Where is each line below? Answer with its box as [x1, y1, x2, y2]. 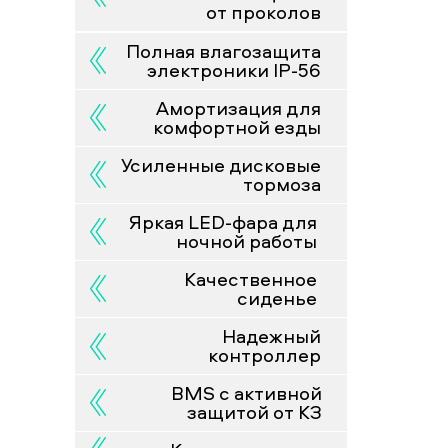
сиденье [237, 285, 317, 311]
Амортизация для [156, 95, 321, 121]
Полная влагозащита [126, 38, 321, 64]
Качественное [184, 266, 317, 292]
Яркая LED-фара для [129, 209, 317, 235]
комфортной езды [153, 114, 321, 140]
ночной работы [176, 228, 317, 254]
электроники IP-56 [147, 57, 321, 83]
